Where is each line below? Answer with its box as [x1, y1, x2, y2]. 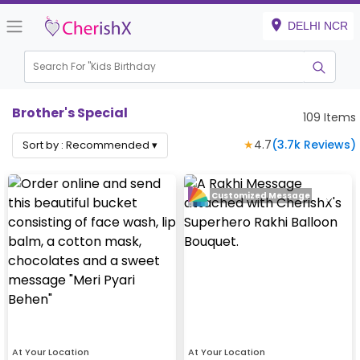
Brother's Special [12, 104, 128, 122]
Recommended [66, 137, 149, 153]
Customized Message [211, 190, 310, 202]
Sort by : [22, 137, 66, 153]
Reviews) [301, 137, 356, 153]
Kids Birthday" [91, 59, 160, 74]
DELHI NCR [288, 19, 348, 32]
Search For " [33, 59, 92, 74]
